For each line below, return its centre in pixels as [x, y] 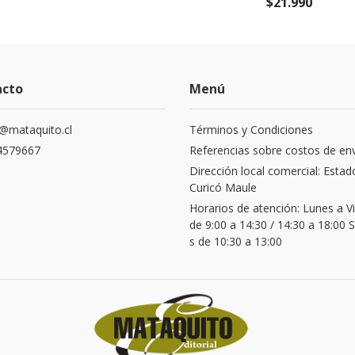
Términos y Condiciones [251, 129]
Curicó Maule [223, 187]
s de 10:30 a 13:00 [236, 241]
